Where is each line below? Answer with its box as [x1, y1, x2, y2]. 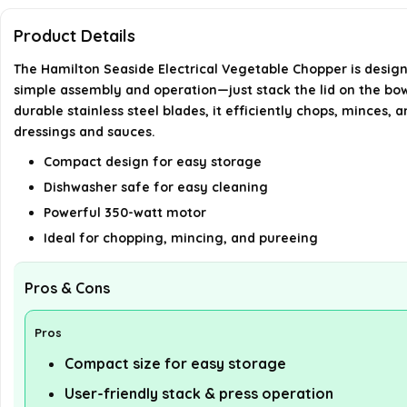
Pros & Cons [25, 278, 110, 297]
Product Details [14, 25, 135, 46]
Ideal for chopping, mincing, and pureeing [44, 229, 318, 246]
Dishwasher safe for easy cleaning [44, 178, 268, 195]
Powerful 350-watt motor [44, 203, 206, 221]
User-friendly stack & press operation [65, 383, 333, 402]
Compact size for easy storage [65, 353, 286, 372]
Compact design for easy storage [44, 153, 262, 170]
